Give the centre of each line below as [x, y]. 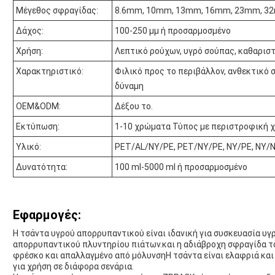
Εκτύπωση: [38, 127]
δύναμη [129, 86]
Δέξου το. [134, 107]
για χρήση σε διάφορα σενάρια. [73, 267]
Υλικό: [29, 147]
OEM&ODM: [38, 107]
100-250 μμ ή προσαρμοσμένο [173, 31]
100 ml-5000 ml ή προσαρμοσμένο [181, 167]
